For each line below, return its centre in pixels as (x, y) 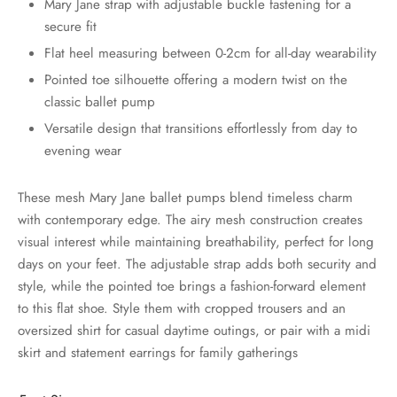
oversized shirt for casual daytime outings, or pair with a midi (194, 331)
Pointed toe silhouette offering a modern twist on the (196, 80)
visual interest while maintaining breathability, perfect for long (196, 242)
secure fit (71, 27)
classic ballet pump (100, 102)
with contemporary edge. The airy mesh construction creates (190, 220)
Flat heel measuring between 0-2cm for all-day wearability (211, 54)
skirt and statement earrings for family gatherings (158, 353)
